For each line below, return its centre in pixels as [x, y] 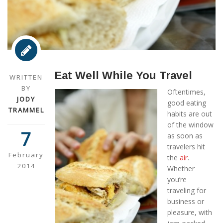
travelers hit [186, 147]
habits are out [190, 114]
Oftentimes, [186, 92]
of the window [190, 125]
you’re [177, 180]
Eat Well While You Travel [123, 76]
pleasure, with [190, 213]
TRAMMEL [26, 110]
